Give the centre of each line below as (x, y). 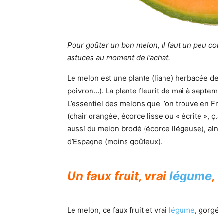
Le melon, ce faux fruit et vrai (118, 210)
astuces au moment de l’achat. (119, 57)
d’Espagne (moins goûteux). (115, 141)
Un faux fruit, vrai (118, 176)
